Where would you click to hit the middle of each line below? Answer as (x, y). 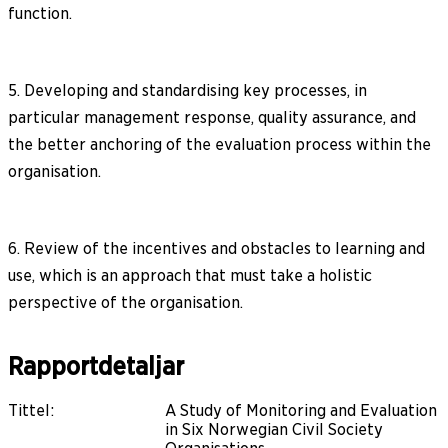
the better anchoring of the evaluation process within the (219, 144)
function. (40, 13)
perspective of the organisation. (125, 302)
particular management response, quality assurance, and (212, 117)
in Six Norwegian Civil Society (274, 429)
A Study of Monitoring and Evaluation (301, 410)
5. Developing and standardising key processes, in (187, 90)
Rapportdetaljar (96, 366)
